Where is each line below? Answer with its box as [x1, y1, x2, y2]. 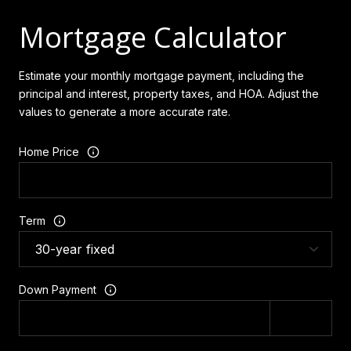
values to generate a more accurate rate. [19, 105, 230, 119]
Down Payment [19, 283, 96, 297]
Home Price [19, 145, 79, 159]
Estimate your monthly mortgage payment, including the [19, 69, 304, 83]
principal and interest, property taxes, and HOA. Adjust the [19, 87, 319, 101]
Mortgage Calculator [19, 18, 287, 57]
